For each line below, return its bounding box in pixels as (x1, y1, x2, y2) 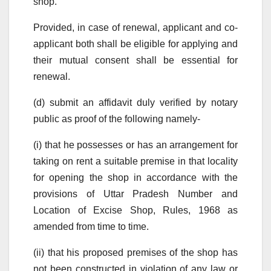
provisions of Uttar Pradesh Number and (33, 188, 238, 199)
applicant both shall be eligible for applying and (33, 38, 238, 49)
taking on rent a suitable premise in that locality (33, 155, 238, 166)
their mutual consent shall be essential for (33, 54, 238, 65)
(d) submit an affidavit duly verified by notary (33, 97, 238, 108)
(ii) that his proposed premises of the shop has (33, 247, 238, 258)
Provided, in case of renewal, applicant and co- (33, 22, 238, 33)
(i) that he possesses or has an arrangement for (33, 139, 238, 150)
